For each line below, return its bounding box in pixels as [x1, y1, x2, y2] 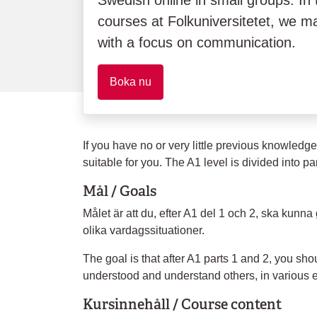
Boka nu [110, 76, 151, 88]
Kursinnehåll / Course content [83, 295, 282, 313]
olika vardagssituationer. [83, 224, 204, 236]
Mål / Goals [83, 182, 156, 200]
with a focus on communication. [98, 35, 296, 50]
